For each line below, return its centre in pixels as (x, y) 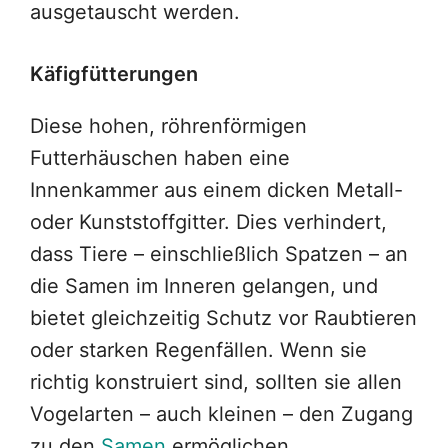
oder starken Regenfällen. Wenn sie (198, 350)
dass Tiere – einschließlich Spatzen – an (219, 254)
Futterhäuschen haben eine (160, 158)
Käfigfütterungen (114, 74)
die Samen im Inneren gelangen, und (204, 286)
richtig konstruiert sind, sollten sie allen (216, 382)
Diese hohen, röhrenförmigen (168, 126)
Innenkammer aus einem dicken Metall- (216, 190)
